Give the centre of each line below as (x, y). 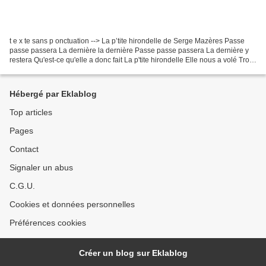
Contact (24, 149)
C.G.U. (22, 186)
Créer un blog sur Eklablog (133, 253)
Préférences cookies (48, 223)
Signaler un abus (41, 167)
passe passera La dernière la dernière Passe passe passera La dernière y (129, 50)
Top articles (31, 112)
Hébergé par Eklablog (53, 94)
